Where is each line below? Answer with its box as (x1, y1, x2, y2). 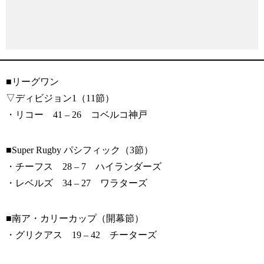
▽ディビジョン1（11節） (6, 93, 114, 103)
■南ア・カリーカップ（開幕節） (6, 213, 144, 223)
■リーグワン (6, 76, 59, 87)
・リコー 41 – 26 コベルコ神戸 (6, 109, 147, 120)
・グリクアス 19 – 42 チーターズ (6, 229, 157, 240)
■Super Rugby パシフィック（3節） (6, 144, 153, 155)
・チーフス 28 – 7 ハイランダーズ (6, 161, 161, 171)
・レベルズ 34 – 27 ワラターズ (6, 177, 147, 188)
